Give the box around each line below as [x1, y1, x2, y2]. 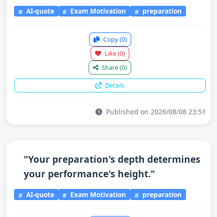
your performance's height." [24, 167, 155, 180]
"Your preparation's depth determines [24, 153, 201, 166]
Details [104, 81, 124, 90]
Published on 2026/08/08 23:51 [104, 107, 206, 116]
